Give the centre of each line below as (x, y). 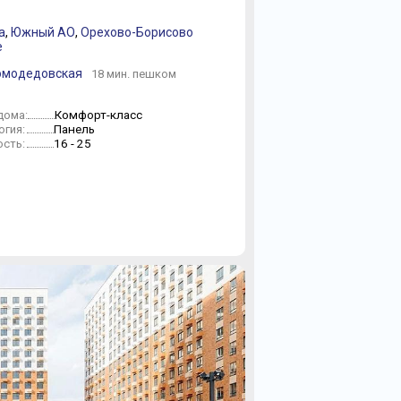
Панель (74, 129)
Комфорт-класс (98, 115)
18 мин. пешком (134, 74)
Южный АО (43, 32)
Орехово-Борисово (137, 32)
